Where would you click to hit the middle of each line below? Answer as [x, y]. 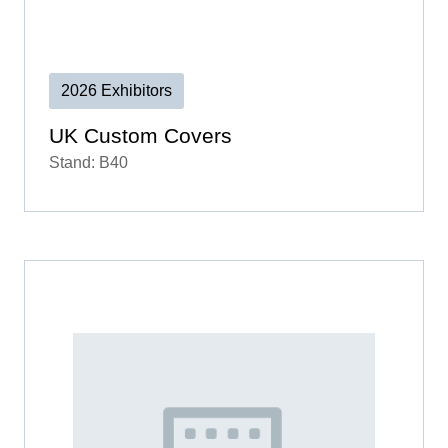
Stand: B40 [88, 163]
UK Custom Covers [140, 136]
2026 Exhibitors [116, 91]
